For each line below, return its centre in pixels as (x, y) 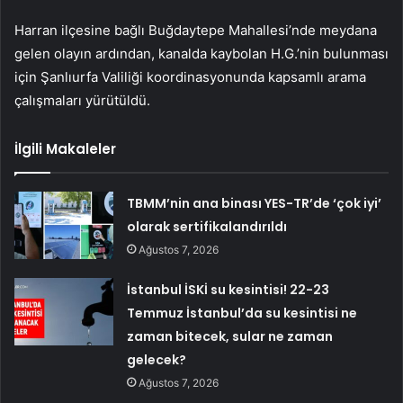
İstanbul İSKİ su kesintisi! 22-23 (228, 290)
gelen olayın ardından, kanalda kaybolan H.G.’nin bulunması (201, 54)
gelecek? (157, 360)
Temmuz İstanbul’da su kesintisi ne (242, 313)
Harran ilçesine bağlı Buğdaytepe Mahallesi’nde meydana (196, 31)
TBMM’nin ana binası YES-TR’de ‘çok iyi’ (255, 204)
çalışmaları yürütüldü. (82, 101)
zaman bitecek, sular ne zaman (230, 337)
